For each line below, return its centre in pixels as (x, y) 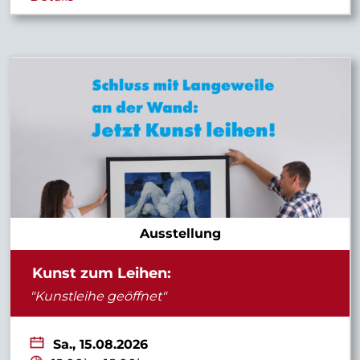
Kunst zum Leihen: (101, 272)
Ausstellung (180, 234)
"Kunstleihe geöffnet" (98, 296)
